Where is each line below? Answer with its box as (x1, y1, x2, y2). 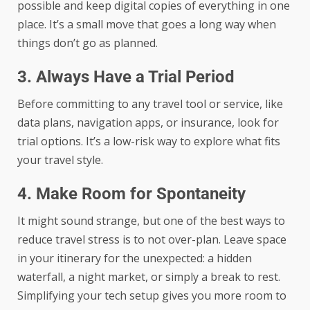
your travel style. (17, 152, 103, 167)
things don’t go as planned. (17, 35, 158, 51)
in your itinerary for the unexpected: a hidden (17, 250, 252, 266)
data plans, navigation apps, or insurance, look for (17, 114, 279, 130)
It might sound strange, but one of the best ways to (17, 212, 285, 228)
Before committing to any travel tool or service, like (17, 95, 283, 111)
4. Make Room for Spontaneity (17, 183, 246, 203)
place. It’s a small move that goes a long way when (17, 16, 276, 32)
